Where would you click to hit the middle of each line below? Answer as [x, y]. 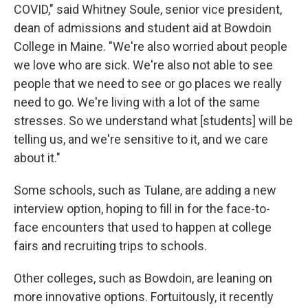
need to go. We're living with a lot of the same [137, 102]
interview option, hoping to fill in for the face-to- [142, 208]
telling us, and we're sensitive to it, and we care [141, 139]
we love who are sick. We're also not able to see [143, 65]
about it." [37, 157]
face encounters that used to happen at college [143, 227]
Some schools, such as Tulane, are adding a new [145, 190]
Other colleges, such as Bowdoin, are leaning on [143, 278]
